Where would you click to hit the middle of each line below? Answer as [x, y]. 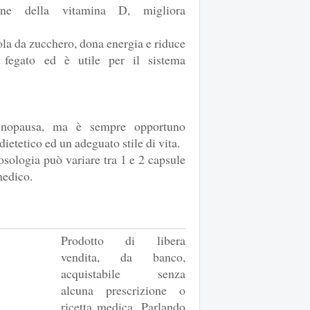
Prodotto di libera [123, 240]
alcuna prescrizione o [123, 290]
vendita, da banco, [123, 257]
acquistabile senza [123, 274]
